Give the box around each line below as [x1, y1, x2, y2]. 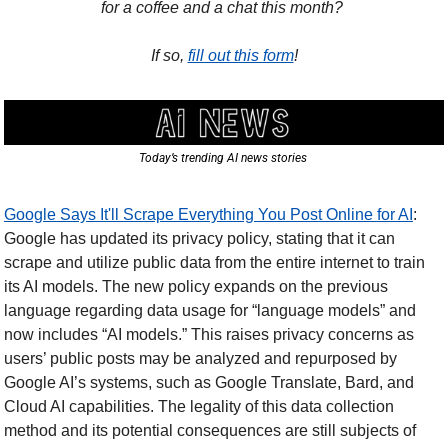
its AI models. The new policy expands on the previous [4, 277, 388, 295]
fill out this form [187, 47, 294, 64]
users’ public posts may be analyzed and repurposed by [4, 349, 397, 367]
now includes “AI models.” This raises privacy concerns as [4, 325, 414, 343]
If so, [150, 47, 188, 64]
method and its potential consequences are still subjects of [4, 421, 416, 439]
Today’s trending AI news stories [138, 150, 310, 165]
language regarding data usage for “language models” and [4, 301, 416, 319]
